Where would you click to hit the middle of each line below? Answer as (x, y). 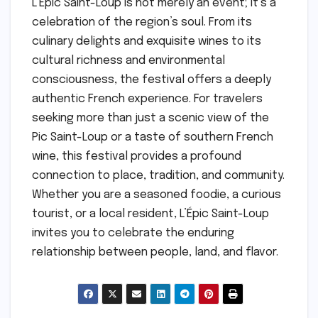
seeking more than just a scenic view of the (150, 119)
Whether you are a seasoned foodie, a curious (157, 195)
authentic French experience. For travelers (147, 99)
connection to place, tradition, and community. (158, 176)
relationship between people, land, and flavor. (155, 253)
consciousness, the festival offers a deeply (152, 80)
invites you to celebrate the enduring (133, 234)
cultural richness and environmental (128, 61)
